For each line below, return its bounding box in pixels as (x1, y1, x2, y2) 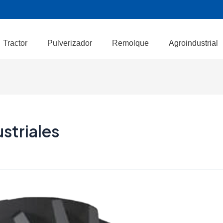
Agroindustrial (169, 38, 219, 47)
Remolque (112, 38, 149, 47)
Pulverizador (47, 38, 93, 47)
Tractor (3, 38, 28, 47)
